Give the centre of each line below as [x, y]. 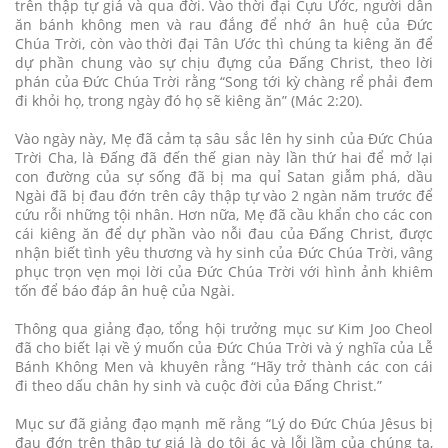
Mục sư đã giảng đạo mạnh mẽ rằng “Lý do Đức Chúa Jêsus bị [224, 423]
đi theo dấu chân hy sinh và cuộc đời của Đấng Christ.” [198, 385]
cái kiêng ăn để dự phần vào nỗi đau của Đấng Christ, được [224, 233]
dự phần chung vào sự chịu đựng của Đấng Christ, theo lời [224, 62]
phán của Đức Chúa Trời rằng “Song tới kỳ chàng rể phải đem [224, 81]
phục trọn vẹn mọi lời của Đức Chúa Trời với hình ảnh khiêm [224, 271]
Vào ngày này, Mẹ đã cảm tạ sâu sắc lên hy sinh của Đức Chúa [224, 138]
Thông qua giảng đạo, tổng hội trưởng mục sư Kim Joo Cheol [224, 328]
